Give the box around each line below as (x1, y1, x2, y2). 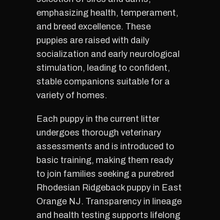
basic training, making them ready (36, 155, 173, 165)
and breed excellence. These (36, 22, 151, 31)
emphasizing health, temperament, (36, 8, 178, 18)
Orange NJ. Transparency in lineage (36, 196, 182, 206)
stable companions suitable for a (36, 77, 170, 86)
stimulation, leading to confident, (36, 63, 170, 73)
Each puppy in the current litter (36, 114, 160, 124)
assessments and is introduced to (36, 141, 174, 151)
